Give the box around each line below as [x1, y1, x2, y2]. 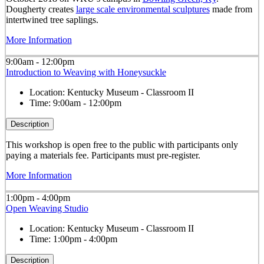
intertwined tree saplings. [5, 15, 98, 25]
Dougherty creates [5, 4, 76, 15]
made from [209, 4, 252, 15]
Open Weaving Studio [5, 203, 88, 213]
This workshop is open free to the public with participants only [5, 140, 238, 150]
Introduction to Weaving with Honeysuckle [5, 67, 166, 78]
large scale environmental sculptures [75, 4, 210, 15]
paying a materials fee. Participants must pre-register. [5, 150, 200, 161]
